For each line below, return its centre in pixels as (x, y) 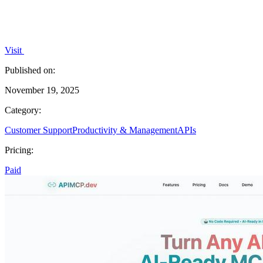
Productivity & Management (125, 130)
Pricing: (19, 150)
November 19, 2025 (42, 90)
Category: (23, 110)
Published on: (30, 70)
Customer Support (38, 130)
